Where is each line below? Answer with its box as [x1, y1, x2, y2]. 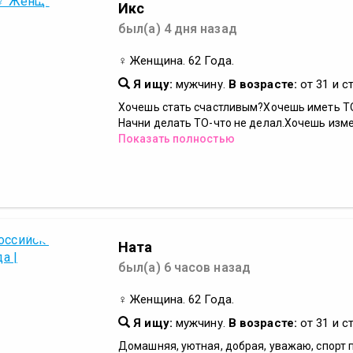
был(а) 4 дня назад [118, 21, 237, 36]
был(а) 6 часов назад [118, 260, 251, 275]
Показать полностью [118, 132, 235, 145]
